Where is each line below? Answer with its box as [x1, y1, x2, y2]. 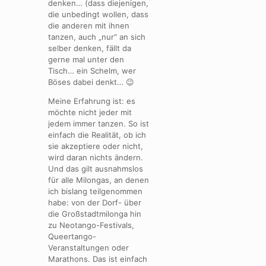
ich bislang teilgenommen [48, 186, 142, 196]
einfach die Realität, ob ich [48, 129, 146, 140]
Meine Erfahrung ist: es [48, 96, 135, 106]
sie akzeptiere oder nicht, [48, 141, 143, 151]
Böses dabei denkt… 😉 [48, 77, 134, 87]
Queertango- [48, 231, 96, 241]
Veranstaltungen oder [48, 242, 129, 252]
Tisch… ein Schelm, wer [48, 65, 136, 75]
